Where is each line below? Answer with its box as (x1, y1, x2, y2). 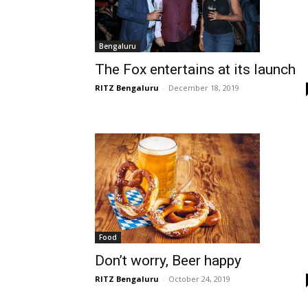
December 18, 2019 (168, 82, 239, 93)
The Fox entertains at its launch (95, 61, 296, 78)
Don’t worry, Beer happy (95, 252, 241, 269)
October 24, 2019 (168, 273, 230, 284)
